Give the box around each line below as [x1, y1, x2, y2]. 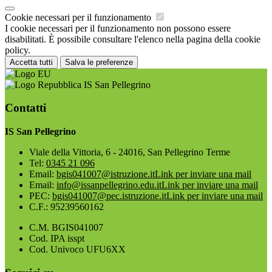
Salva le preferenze [65, 57, 133, 67]
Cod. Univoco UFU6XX [29, 244, 126, 255]
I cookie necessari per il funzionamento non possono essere [5, 22, 231, 33]
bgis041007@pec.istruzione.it [52, 191, 166, 202]
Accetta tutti [10, 57, 53, 67]
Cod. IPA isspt [29, 233, 84, 244]
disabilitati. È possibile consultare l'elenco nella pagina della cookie [5, 33, 260, 44]
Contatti [5, 101, 46, 115]
